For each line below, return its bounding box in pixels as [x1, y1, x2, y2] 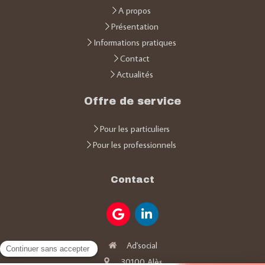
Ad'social [126, 240, 157, 251]
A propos [118, 5, 151, 16]
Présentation [111, 21, 159, 32]
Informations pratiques [93, 37, 176, 48]
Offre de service [84, 95, 181, 107]
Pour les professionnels [93, 139, 176, 150]
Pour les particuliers [99, 123, 170, 134]
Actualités [116, 69, 153, 80]
